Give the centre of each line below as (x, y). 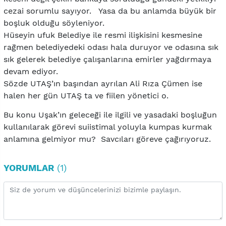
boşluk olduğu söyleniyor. (54, 23)
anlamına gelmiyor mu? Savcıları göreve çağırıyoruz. (107, 139)
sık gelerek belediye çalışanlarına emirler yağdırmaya (107, 59)
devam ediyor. (31, 71)
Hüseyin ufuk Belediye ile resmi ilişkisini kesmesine (103, 35)
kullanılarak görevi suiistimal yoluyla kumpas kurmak (108, 127)
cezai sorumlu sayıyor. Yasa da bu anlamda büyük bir (110, 11)
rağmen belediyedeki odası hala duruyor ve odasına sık (111, 47)
